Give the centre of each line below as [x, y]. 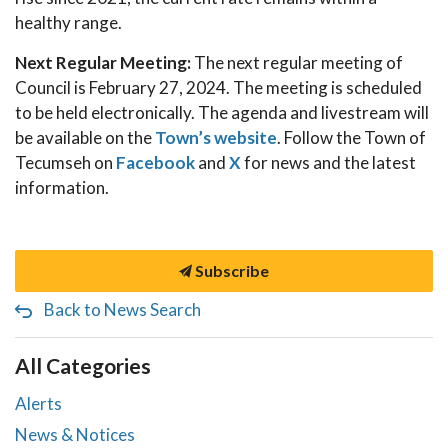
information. [62, 187]
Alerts [38, 403]
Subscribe [230, 270]
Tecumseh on [65, 162]
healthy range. [68, 22]
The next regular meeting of [298, 62]
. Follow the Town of [351, 137]
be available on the [85, 137]
